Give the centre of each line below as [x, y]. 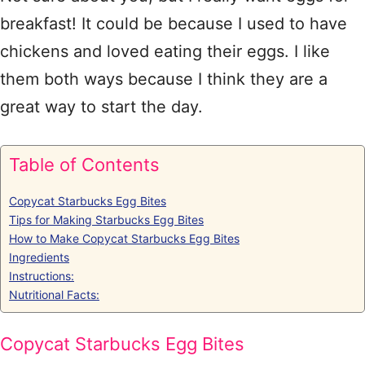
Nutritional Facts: [54, 295]
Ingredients [39, 257]
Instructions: [42, 276]
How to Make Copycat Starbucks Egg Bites [124, 238]
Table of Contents [84, 165]
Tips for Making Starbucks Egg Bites [106, 220]
